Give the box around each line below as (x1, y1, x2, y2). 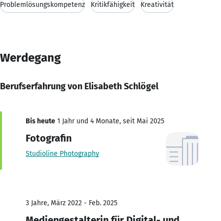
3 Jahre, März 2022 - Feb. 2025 (26, 198, 117, 207)
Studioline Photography (26, 149, 99, 158)
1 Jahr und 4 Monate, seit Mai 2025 (55, 116, 164, 125)
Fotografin (26, 132, 72, 144)
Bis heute (26, 116, 55, 125)
